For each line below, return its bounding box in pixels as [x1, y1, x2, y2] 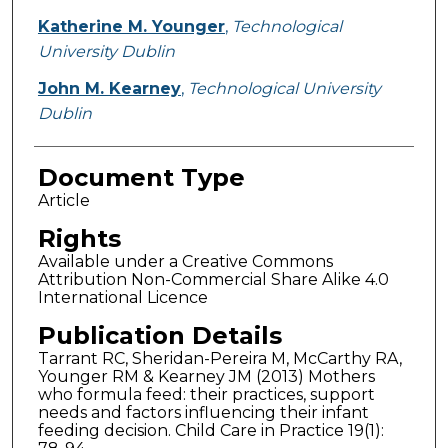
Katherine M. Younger [37, 17, 225, 37]
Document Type [37, 163, 245, 193]
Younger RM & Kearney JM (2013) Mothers [37, 367, 375, 387]
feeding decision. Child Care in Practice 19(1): [37, 421, 384, 441]
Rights [37, 224, 121, 254]
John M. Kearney [37, 79, 181, 99]
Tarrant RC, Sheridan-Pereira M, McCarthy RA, [37, 349, 402, 369]
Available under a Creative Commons [37, 252, 333, 272]
